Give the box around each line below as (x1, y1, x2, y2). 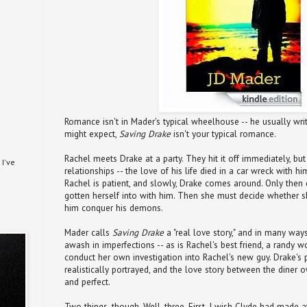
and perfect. (64, 275, 110, 288)
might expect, (64, 127, 119, 140)
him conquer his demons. (64, 201, 163, 214)
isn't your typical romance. (171, 127, 276, 140)
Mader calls (64, 226, 112, 238)
